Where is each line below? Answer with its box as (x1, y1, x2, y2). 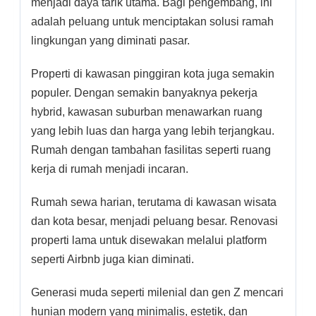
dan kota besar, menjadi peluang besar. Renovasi (31, 214, 278, 227)
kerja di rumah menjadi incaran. (31, 162, 188, 175)
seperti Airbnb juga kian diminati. (31, 253, 194, 265)
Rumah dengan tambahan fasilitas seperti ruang (31, 143, 271, 156)
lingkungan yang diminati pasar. (31, 34, 190, 47)
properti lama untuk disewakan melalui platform (31, 233, 267, 246)
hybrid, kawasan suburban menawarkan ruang (31, 105, 262, 118)
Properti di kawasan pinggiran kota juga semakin (31, 67, 274, 80)
